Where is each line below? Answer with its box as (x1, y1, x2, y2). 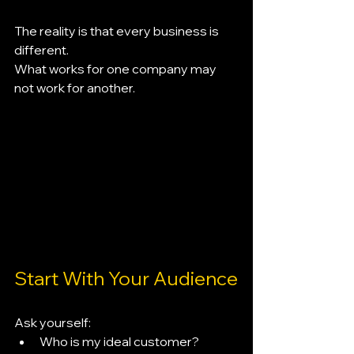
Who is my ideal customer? (40, 333, 199, 350)
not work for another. (14, 80, 135, 96)
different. (14, 42, 69, 58)
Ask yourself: (14, 314, 91, 331)
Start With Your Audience (14, 266, 238, 291)
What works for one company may (14, 61, 219, 77)
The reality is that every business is (14, 23, 221, 39)
